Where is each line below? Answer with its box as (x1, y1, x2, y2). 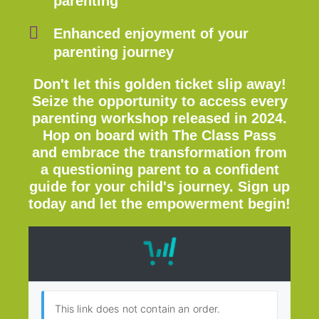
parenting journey (53, 43, 174, 60)
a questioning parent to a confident (40, 161, 279, 177)
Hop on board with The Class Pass (43, 127, 276, 143)
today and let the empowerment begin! (28, 195, 291, 211)
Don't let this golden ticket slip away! (33, 75, 286, 92)
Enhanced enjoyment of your (53, 25, 249, 41)
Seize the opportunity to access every (31, 93, 288, 109)
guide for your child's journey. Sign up (29, 178, 290, 194)
